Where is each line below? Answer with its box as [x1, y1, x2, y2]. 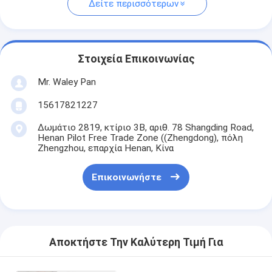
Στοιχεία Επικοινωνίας [77, 53, 195, 66]
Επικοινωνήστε [91, 172, 161, 183]
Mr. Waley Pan [37, 76, 96, 87]
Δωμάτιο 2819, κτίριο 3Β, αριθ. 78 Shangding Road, [37, 121, 254, 133]
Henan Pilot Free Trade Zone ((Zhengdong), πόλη [37, 132, 243, 143]
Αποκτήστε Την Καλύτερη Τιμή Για [49, 236, 223, 249]
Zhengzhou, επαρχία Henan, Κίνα [37, 142, 174, 154]
